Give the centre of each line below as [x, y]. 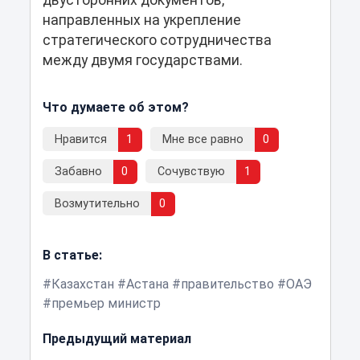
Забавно [78, 171]
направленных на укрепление [141, 20]
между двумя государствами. [142, 60]
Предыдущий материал [117, 338]
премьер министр [106, 303]
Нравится [80, 139]
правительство [227, 284]
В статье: [72, 255]
